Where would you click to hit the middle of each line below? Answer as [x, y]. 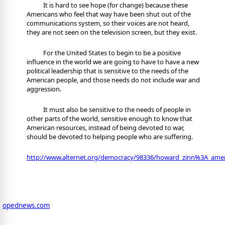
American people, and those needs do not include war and [113, 80]
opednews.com [26, 206]
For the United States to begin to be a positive [112, 53]
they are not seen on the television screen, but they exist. [112, 32]
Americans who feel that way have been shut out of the [109, 14]
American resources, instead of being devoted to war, [105, 128]
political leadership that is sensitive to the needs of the [107, 71]
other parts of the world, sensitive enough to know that [109, 119]
